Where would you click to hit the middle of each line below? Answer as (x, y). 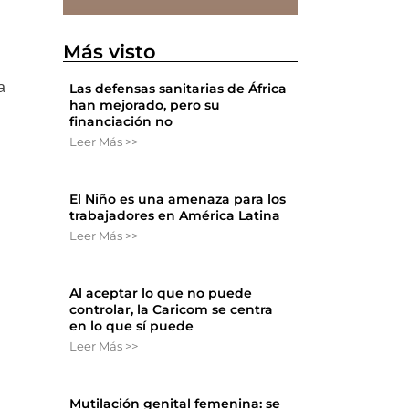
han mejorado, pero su (145, 105)
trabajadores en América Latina (175, 216)
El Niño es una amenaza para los (178, 199)
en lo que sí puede (132, 326)
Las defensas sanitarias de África (178, 89)
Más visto (110, 52)
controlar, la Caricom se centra (172, 310)
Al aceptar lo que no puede (161, 294)
